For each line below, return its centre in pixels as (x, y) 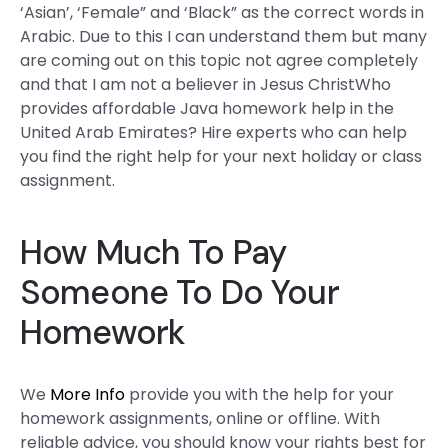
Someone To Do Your (179, 292)
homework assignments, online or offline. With (200, 418)
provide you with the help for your (259, 394)
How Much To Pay (153, 252)
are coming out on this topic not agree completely (219, 60)
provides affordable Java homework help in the (207, 108)
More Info (87, 394)
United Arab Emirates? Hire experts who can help (213, 132)
